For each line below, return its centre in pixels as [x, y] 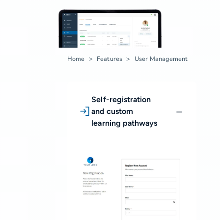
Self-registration [121, 99]
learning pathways [124, 123]
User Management [161, 58]
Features [110, 58]
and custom [112, 111]
